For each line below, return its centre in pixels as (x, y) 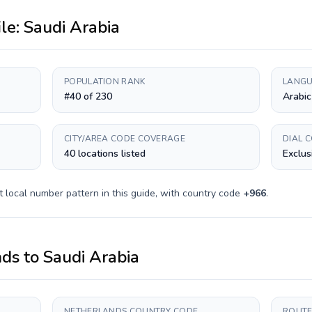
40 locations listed (105, 154)
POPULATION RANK (105, 81)
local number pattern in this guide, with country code (123, 193)
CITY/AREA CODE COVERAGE (125, 139)
